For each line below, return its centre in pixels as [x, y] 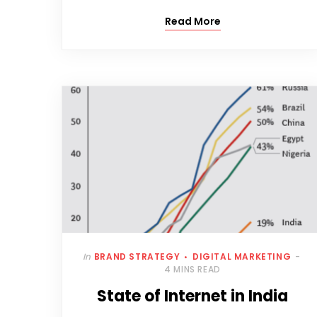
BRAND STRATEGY [137, 257]
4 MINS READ [192, 270]
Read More [192, 22]
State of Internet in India [192, 296]
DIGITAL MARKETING [242, 257]
